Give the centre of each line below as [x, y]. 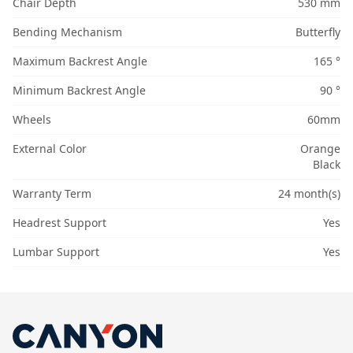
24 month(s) [309, 194]
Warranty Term [52, 194]
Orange [320, 149]
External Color [50, 149]
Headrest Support [59, 223]
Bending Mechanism [67, 32]
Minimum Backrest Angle [79, 91]
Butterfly [318, 32]
